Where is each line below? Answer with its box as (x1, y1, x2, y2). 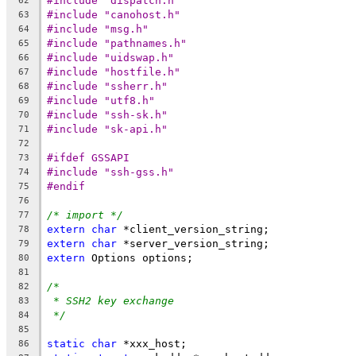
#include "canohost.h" (47, 8, 180, 21)
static (47, 337, 85, 350)
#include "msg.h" (47, 22, 149, 35)
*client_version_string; (117, 222, 269, 235)
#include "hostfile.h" (47, 65, 180, 78)
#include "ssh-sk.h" (47, 108, 168, 121)
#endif (47, 180, 85, 192)
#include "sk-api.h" (47, 122, 168, 135)
